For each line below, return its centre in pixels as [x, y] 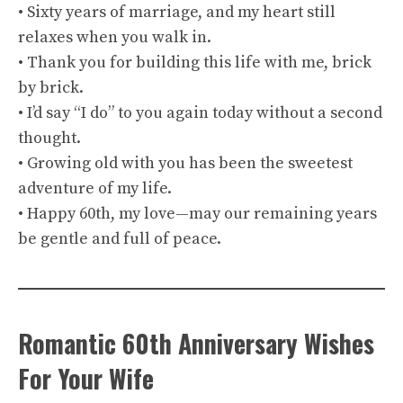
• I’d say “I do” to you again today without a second [200, 113]
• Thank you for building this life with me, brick [195, 63]
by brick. [51, 88]
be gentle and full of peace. [120, 239]
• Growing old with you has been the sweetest [185, 163]
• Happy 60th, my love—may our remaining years [197, 214]
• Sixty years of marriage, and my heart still [177, 12]
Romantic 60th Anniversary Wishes [196, 343]
